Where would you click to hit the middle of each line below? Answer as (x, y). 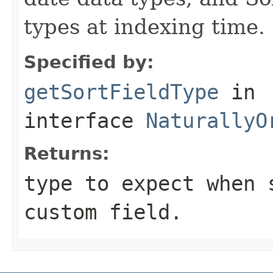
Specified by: (89, 62)
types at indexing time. (144, 27)
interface (85, 120)
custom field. (103, 212)
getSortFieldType (121, 92)
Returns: (67, 153)
